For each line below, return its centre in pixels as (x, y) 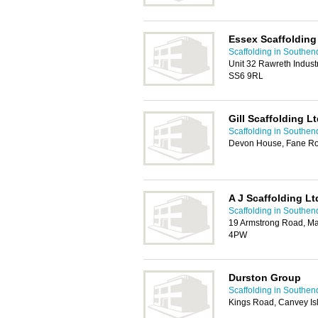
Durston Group (265, 278)
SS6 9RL (246, 76)
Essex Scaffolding (273, 39)
